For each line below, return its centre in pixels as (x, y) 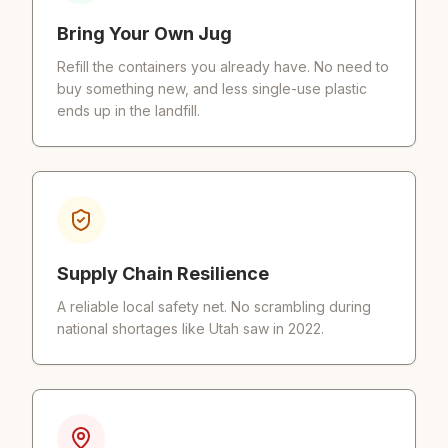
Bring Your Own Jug (144, 33)
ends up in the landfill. (128, 110)
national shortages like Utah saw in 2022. (190, 328)
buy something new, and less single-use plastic (212, 88)
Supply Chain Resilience (163, 273)
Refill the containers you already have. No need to (223, 66)
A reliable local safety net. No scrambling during (214, 306)
